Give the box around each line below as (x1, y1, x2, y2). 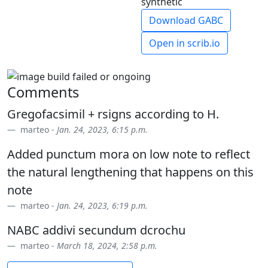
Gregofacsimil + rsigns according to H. (7, 106, 219, 123)
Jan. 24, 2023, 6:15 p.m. (57, 124, 148, 136)
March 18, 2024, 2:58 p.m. (57, 240, 157, 252)
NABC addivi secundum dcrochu (7, 222, 185, 239)
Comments (7, 83, 79, 102)
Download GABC (149, 13, 223, 27)
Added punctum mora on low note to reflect (7, 146, 250, 163)
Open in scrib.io (149, 36, 220, 50)
